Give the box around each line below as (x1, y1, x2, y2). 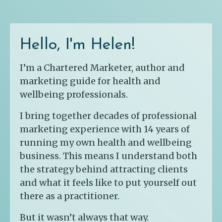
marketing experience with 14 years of (20, 123, 190, 135)
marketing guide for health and (20, 75, 161, 87)
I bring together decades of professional (20, 110, 197, 121)
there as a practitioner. (20, 190, 119, 202)
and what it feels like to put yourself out (20, 176, 197, 188)
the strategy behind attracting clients (20, 163, 188, 175)
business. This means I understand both (20, 150, 197, 162)
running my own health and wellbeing (20, 136, 192, 148)
